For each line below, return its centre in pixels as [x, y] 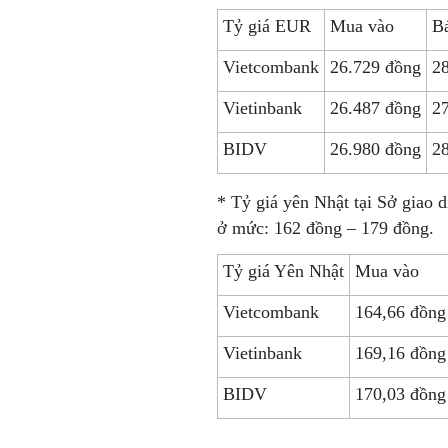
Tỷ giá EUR [266, 26]
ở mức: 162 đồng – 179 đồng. [325, 228]
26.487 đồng [375, 108]
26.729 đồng [375, 67]
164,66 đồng [400, 312]
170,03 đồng [400, 394]
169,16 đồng [400, 353]
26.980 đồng [375, 149]
